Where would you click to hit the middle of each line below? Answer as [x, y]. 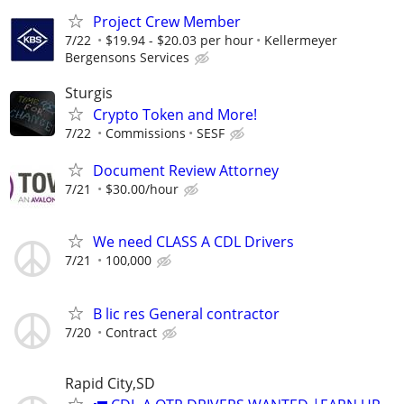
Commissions [146, 133]
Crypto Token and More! [175, 114]
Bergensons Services [127, 57]
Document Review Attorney [186, 171]
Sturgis [89, 92]
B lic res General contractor [186, 313]
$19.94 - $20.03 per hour [179, 40]
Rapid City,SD [110, 383]
